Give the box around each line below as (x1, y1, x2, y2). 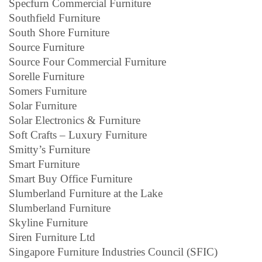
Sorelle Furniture (9, 70, 84, 82)
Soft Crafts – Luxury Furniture (9, 128, 147, 141)
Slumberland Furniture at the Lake (9, 187, 163, 199)
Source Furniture (9, 40, 84, 53)
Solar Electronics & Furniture (9, 113, 140, 126)
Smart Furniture (9, 157, 80, 170)
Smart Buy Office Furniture (9, 172, 132, 185)
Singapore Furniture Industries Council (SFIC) (9, 245, 218, 258)
